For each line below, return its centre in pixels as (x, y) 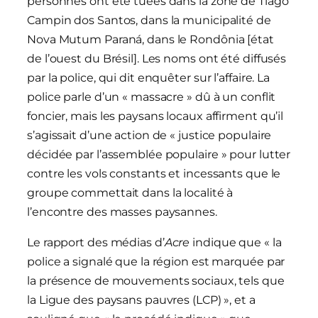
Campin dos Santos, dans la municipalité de (149, 21)
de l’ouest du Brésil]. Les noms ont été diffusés (157, 59)
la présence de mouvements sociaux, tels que (156, 281)
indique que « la (236, 243)
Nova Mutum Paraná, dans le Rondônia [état (150, 40)
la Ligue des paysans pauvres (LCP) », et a (141, 300)
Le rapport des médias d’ (96, 243)
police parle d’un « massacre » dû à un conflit (152, 97)
